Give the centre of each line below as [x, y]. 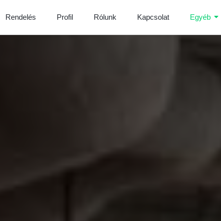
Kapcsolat [153, 17]
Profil [65, 17]
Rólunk [105, 17]
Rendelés [20, 17]
